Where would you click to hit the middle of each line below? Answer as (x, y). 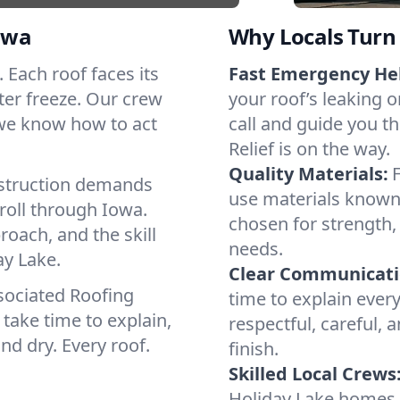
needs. (256, 249)
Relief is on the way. (309, 149)
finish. (254, 349)
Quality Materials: (308, 174)
